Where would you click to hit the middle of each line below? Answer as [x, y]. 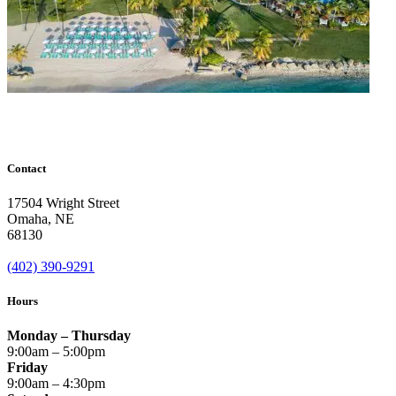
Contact [27, 168]
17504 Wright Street [63, 203]
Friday [27, 368]
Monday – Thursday [69, 336]
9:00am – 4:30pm [56, 384]
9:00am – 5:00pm [56, 352]
